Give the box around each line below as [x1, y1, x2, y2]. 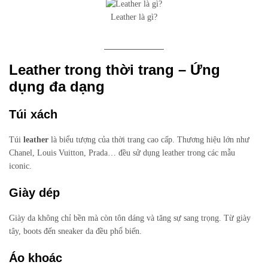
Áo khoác [9, 251, 62, 265]
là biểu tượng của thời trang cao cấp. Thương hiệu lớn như [48, 135, 249, 145]
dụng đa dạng [9, 78, 105, 95]
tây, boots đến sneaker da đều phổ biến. [9, 227, 142, 236]
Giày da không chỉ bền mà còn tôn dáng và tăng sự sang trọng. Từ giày [9, 214, 251, 223]
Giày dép [9, 186, 60, 200]
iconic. [9, 162, 32, 171]
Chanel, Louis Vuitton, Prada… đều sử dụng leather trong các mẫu [9, 148, 235, 158]
